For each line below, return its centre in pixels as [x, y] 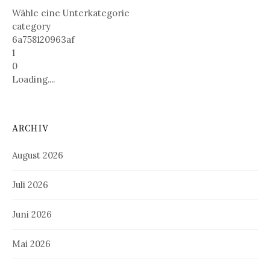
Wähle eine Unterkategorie [71, 13]
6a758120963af [43, 40]
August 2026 [38, 155]
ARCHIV [30, 129]
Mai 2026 [31, 244]
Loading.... [33, 80]
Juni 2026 [32, 215]
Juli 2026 [30, 185]
